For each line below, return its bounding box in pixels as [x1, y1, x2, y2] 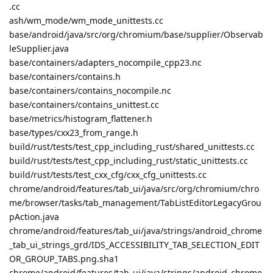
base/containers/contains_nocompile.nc [9, 84, 171, 96]
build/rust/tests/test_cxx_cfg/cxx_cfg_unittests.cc [9, 168, 207, 180]
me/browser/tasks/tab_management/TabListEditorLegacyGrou [9, 196, 261, 208]
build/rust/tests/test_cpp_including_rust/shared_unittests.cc [9, 140, 255, 152]
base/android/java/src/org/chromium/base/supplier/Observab [9, 28, 263, 40]
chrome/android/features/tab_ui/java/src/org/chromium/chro [9, 182, 259, 194]
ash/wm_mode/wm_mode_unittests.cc [9, 14, 163, 26]
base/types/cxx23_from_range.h [9, 126, 138, 138]
